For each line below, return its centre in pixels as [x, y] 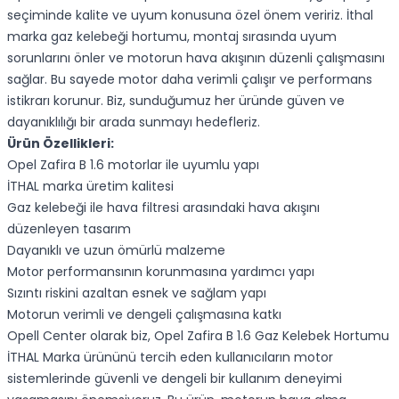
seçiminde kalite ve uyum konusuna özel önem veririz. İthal [190, 15]
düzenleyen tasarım [69, 229]
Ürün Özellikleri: [61, 143]
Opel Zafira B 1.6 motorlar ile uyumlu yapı [133, 165]
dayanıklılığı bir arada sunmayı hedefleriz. [134, 122]
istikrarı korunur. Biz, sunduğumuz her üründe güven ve [176, 101]
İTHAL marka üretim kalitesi [90, 186]
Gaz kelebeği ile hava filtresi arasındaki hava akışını [163, 208]
